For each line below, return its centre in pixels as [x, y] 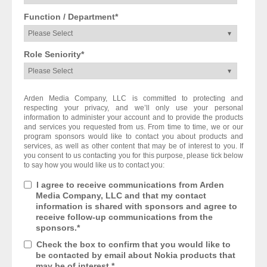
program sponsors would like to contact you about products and [133, 136]
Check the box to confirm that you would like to [133, 244]
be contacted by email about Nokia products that [136, 255]
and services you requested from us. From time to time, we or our [133, 127]
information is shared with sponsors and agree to [136, 206]
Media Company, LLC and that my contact [121, 195]
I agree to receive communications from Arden [130, 184]
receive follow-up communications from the [124, 217]
